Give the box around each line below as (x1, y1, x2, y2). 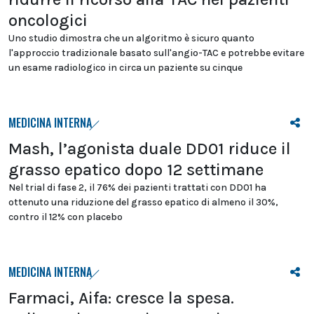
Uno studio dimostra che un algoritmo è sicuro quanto (8, 32, 254, 45)
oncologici (8, 11, 88, 31)
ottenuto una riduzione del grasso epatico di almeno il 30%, (8, 196, 278, 209)
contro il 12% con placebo (8, 211, 123, 224)
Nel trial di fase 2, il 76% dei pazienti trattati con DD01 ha (8, 182, 266, 194)
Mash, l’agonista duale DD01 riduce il (8, 139, 291, 159)
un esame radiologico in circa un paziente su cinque (8, 62, 243, 74)
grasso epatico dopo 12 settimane (8, 160, 264, 180)
